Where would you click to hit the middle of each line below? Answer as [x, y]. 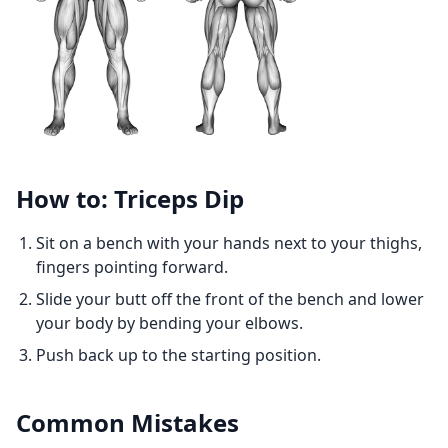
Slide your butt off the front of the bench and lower [230, 299]
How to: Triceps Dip [130, 198]
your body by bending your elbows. [169, 323]
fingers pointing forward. [132, 267]
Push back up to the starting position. [178, 355]
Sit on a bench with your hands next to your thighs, [229, 243]
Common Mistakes [127, 422]
